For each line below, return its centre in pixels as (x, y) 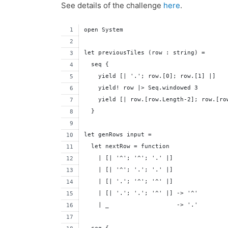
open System (104, 30)
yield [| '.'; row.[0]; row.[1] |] (150, 76)
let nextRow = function (129, 147)
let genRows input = (118, 135)
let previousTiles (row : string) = (145, 53)
